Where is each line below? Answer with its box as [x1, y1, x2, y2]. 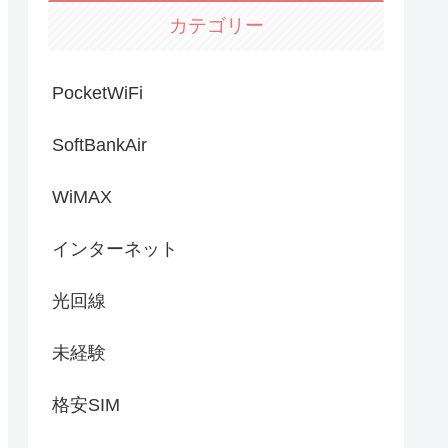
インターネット [52, 238, 178, 259]
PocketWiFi [52, 82, 143, 103]
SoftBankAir [52, 134, 147, 155]
